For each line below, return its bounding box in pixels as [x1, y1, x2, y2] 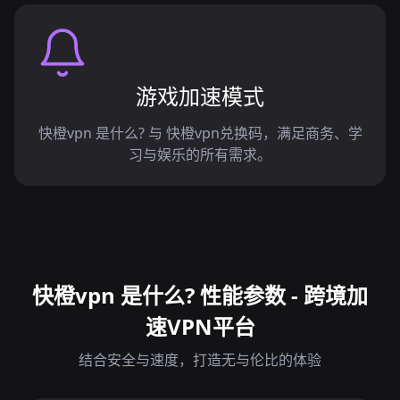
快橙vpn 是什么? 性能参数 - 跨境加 [32, 280, 368, 310]
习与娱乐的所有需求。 [129, 145, 271, 164]
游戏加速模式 [136, 81, 264, 111]
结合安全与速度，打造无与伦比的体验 [79, 350, 321, 370]
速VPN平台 [145, 312, 255, 341]
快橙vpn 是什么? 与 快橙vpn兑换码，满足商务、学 [37, 123, 362, 143]
